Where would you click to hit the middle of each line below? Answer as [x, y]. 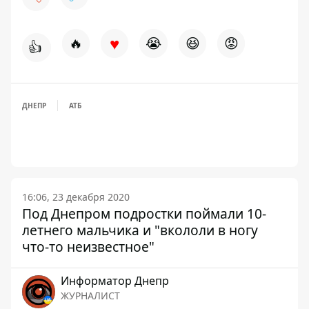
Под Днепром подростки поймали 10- [144, 213]
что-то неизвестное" [88, 246]
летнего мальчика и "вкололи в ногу [140, 230]
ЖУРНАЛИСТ [90, 295]
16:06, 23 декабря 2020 [76, 197]
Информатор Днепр [115, 280]
